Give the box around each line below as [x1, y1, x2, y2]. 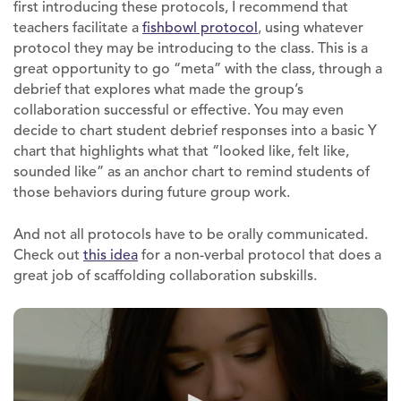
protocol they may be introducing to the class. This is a [13, 38, 368, 57]
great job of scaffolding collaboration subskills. [13, 266, 317, 285]
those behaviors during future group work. [13, 183, 290, 201]
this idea [83, 245, 138, 264]
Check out [13, 245, 80, 264]
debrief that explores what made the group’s [13, 80, 303, 98]
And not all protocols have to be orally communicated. [13, 225, 368, 243]
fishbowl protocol [142, 18, 258, 37]
